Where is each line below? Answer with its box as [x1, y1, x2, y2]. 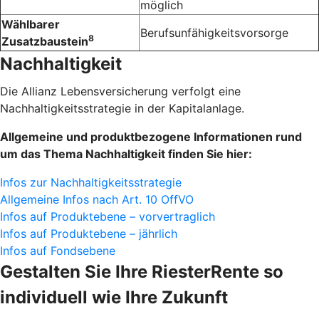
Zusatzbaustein [1, 34, 88, 49]
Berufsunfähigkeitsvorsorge [140, 26, 288, 41]
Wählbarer [1, 17, 60, 32]
